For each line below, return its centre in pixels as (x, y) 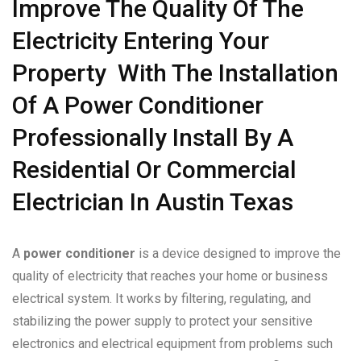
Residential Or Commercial (154, 170)
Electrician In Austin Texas (153, 202)
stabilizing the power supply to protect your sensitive (162, 322)
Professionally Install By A (153, 138)
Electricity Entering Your (141, 41)
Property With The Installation (175, 73)
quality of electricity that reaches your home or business (170, 276)
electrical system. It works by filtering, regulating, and (162, 299)
